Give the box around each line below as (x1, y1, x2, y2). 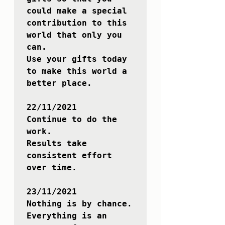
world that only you (27, 30, 122, 40)
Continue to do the (27, 115, 117, 125)
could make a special (27, 6, 127, 16)
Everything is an (27, 211, 107, 221)
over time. (27, 163, 77, 173)
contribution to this (27, 18, 127, 28)
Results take (27, 139, 87, 149)
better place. (27, 78, 92, 88)
